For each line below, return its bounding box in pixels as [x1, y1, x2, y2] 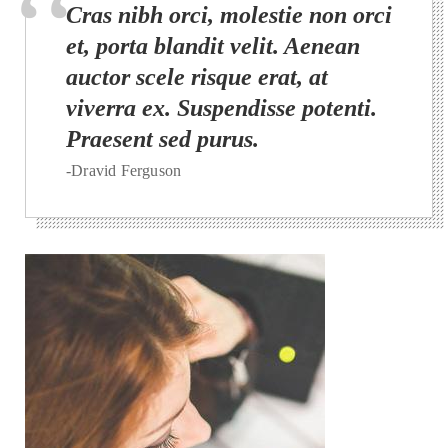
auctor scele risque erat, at [66, 63, 328, 90]
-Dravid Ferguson [66, 161, 182, 179]
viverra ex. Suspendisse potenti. [66, 94, 377, 121]
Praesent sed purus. [66, 125, 259, 152]
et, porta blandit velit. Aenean [66, 32, 360, 59]
